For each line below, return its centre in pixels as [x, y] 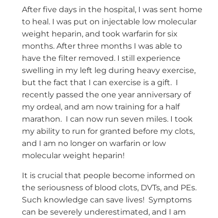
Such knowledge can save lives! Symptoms [107, 200]
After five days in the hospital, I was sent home [112, 10]
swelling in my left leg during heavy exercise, [109, 71]
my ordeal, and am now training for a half [100, 107]
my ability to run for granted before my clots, [108, 131]
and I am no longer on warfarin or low [94, 144]
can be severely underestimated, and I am [104, 212]
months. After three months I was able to [102, 46]
